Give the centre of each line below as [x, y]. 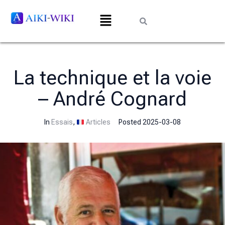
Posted [130, 122]
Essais [62, 122]
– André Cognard [113, 99]
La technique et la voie [113, 78]
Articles [97, 122]
